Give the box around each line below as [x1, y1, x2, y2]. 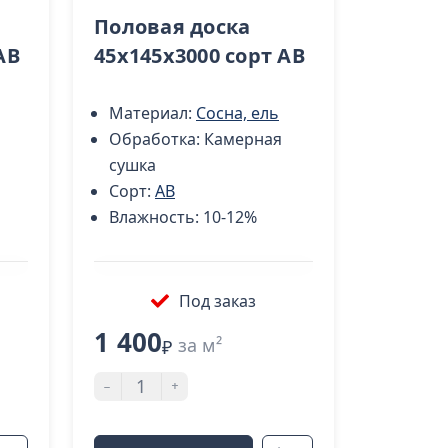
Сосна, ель [196, 102, 279, 125]
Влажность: [109, 206, 203, 229]
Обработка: [109, 128, 204, 151]
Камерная [204, 128, 282, 151]
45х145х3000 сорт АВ [94, 41, 305, 69]
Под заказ [179, 289, 256, 312]
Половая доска [94, 12, 251, 40]
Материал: [109, 102, 196, 125]
